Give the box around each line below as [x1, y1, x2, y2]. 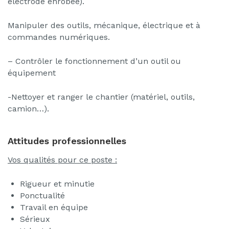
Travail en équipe [20, 202, 88, 213]
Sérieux [20, 214, 50, 224]
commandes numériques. [8, 32, 110, 42]
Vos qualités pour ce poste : [8, 155, 117, 165]
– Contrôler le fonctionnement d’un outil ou [8, 56, 181, 66]
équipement [8, 68, 56, 78]
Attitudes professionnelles [8, 135, 126, 146]
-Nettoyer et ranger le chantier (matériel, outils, [8, 92, 195, 102]
